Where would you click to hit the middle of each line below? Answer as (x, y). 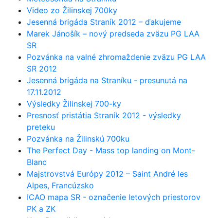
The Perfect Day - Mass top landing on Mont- (111, 150)
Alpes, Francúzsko (60, 185)
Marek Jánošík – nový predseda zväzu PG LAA (113, 33)
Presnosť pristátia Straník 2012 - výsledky (104, 115)
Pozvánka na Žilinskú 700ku (78, 138)
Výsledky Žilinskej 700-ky (74, 103)
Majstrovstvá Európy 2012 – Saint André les (107, 173)
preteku (41, 127)
